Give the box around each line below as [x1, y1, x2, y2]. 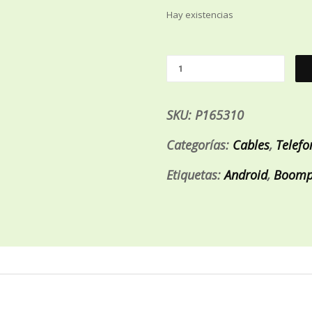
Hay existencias [166, 8, 233, 22]
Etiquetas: [166, 166, 224, 183]
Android [224, 166, 267, 183]
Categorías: [166, 136, 233, 154]
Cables [233, 136, 270, 154]
